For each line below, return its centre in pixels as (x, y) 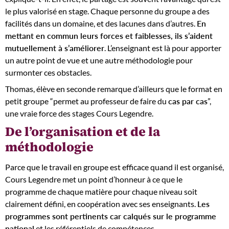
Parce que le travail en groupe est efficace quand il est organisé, (114, 167)
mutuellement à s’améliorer (55, 48)
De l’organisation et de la (83, 131)
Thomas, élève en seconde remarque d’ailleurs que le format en (114, 89)
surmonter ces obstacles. (48, 72)
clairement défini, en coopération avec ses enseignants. (101, 203)
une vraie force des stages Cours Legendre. (79, 113)
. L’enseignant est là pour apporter (163, 48)
